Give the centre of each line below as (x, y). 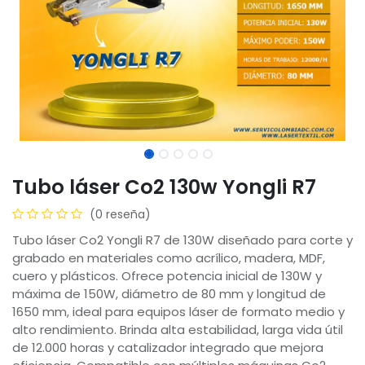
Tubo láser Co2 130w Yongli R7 (164, 187)
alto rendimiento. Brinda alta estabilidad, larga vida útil (178, 329)
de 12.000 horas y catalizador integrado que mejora (168, 347)
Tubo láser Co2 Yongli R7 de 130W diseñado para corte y (182, 240)
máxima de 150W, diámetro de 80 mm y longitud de (169, 293)
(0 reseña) (120, 214)
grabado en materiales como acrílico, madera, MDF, (169, 257)
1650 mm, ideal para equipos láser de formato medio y (178, 311)
